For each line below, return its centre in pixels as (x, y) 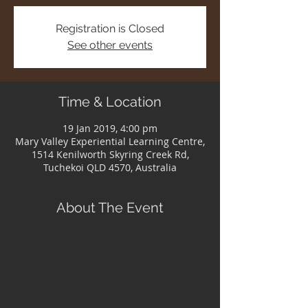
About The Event (110, 208)
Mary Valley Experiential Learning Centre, (110, 141)
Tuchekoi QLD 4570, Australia (110, 167)
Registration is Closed (110, 29)
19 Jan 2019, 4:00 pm (110, 128)
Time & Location (110, 102)
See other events (110, 45)
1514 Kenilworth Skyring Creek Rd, (110, 154)
